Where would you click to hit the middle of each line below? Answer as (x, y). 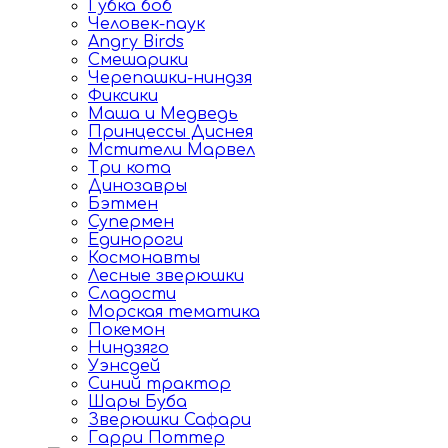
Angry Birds (136, 42)
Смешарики (138, 60)
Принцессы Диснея (170, 132)
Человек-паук (146, 24)
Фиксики (123, 96)
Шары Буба (137, 402)
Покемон (126, 330)
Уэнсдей (124, 366)
